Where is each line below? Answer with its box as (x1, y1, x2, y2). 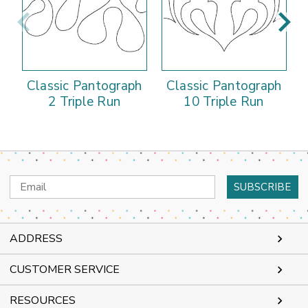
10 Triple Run (184, 93, 264, 111)
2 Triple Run (48, 93, 120, 111)
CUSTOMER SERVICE (10, 262, 120, 278)
